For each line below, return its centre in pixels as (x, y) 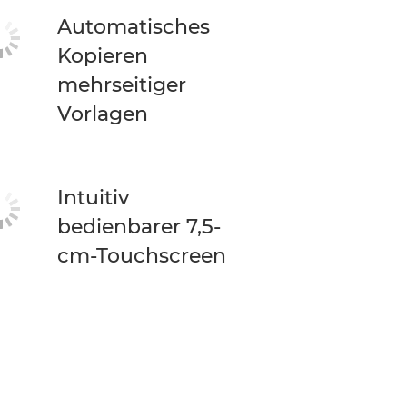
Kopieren (103, 56)
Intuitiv (94, 198)
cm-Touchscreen (142, 256)
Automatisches (134, 27)
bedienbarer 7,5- (139, 227)
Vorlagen (103, 114)
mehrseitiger (122, 85)
